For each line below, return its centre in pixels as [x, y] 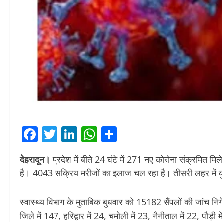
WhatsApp [135, 134]
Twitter [83, 134]
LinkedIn [109, 134]
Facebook [73, 134]
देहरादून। [35, 159]
